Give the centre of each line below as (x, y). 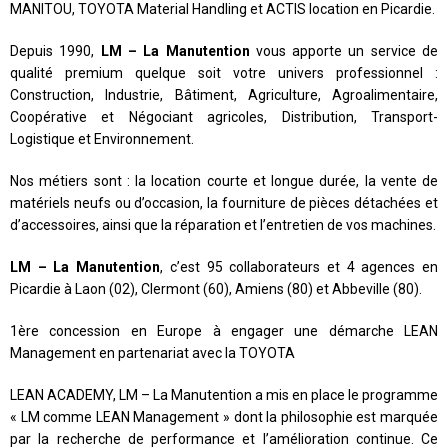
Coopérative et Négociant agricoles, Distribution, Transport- (224, 117)
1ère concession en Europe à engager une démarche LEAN (224, 331)
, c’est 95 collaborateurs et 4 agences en (299, 267)
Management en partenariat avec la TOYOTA (152, 353)
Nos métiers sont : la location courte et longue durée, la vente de (224, 181)
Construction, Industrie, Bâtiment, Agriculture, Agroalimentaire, (224, 95)
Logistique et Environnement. (102, 139)
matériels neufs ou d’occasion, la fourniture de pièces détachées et (224, 203)
